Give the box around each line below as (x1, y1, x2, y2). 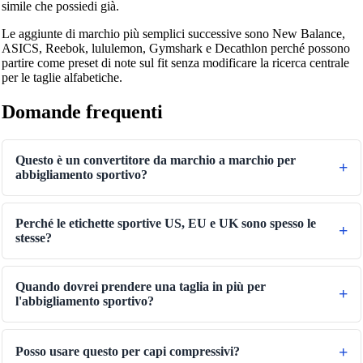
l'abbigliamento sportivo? (15, 293, 154, 308)
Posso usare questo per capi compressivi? (15, 344, 240, 359)
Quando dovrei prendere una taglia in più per (15, 279, 266, 293)
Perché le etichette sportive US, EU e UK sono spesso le (15, 216, 316, 230)
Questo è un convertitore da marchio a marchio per (15, 152, 296, 167)
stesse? (15, 230, 52, 245)
